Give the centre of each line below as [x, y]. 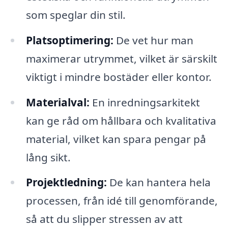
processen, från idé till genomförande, [122, 201]
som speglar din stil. [76, 15]
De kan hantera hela [159, 182]
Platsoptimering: [69, 40]
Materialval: [58, 102]
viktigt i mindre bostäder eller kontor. [119, 77]
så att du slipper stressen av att [104, 219]
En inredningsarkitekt [145, 102]
